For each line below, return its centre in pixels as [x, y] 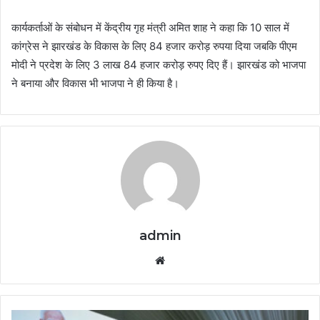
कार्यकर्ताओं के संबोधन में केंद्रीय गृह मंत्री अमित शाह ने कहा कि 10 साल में [150, 28]
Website [188, 260]
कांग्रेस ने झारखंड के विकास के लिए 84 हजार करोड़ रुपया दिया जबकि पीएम [154, 46]
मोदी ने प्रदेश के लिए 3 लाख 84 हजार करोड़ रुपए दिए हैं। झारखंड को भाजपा [159, 65]
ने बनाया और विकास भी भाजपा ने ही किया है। [95, 84]
